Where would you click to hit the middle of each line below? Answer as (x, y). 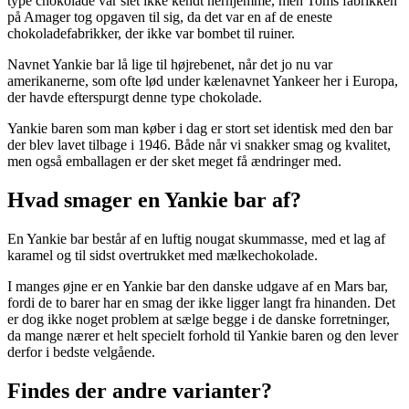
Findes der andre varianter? (140, 390)
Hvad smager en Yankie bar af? (154, 199)
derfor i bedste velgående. (81, 351)
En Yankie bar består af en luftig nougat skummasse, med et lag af (196, 238)
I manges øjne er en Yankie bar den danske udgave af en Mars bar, (198, 286)
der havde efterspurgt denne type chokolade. (135, 98)
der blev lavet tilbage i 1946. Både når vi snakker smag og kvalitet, (199, 145)
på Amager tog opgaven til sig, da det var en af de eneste (170, 17)
